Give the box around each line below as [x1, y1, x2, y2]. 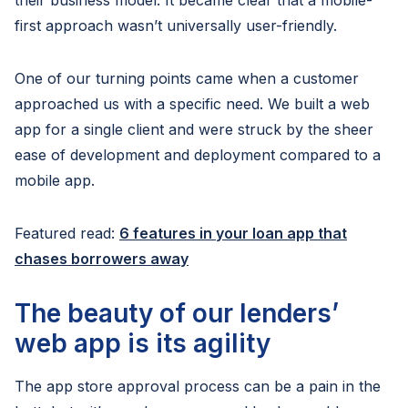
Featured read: [15, 224, 119, 242]
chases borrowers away [15, 250, 189, 268]
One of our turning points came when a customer [15, 69, 359, 87]
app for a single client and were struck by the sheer [15, 120, 373, 138]
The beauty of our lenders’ [15, 298, 339, 329]
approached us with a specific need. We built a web [15, 95, 370, 113]
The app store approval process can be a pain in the [15, 377, 381, 395]
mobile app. [15, 171, 95, 189]
